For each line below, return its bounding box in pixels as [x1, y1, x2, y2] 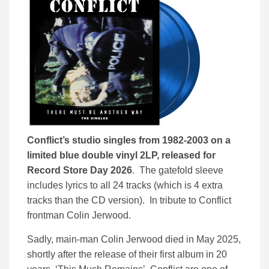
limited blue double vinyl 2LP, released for [27, 150, 216, 161]
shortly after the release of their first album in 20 [27, 249, 227, 260]
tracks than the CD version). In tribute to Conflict [27, 195, 231, 206]
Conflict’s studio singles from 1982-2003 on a [27, 135, 231, 146]
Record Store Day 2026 [27, 165, 132, 176]
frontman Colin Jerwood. [27, 210, 131, 221]
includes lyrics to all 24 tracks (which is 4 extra [27, 180, 223, 191]
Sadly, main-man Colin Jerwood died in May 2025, [27, 234, 241, 245]
